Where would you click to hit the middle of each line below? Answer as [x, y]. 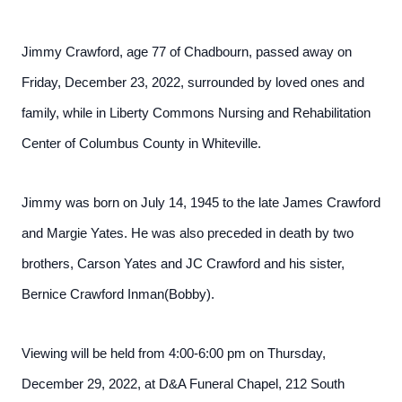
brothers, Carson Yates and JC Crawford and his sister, [183, 264]
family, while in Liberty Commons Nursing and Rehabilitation [196, 113]
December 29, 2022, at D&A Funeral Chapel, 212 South [183, 384]
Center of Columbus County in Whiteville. [141, 144]
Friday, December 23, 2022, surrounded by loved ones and [193, 83]
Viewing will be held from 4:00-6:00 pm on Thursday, [174, 354]
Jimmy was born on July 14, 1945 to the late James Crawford [201, 203]
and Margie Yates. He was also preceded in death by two [188, 233]
